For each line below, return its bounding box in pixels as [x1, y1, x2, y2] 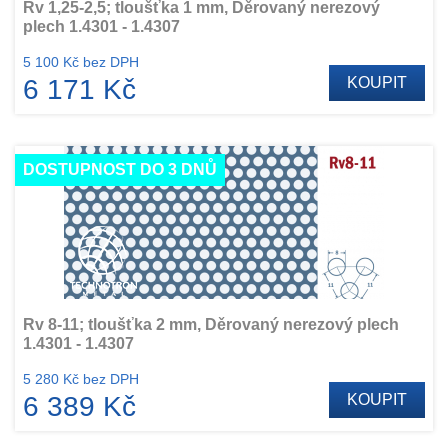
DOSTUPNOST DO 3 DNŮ [23, 161, 217, 178]
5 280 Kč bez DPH [23, 371, 139, 387]
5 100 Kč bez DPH [23, 54, 139, 70]
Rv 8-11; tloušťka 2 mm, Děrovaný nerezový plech [23, 316, 399, 333]
